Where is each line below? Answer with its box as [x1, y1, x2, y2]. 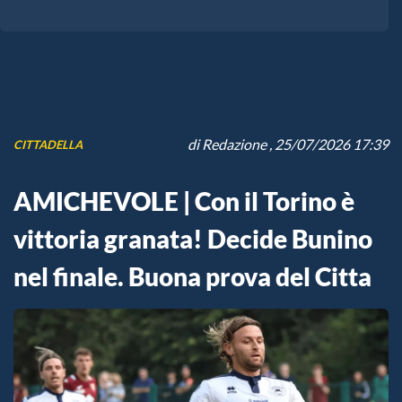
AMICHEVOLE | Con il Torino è [13, 186, 354, 217]
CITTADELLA [13, 136, 83, 152]
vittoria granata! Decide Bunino [13, 223, 372, 255]
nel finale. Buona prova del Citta [13, 261, 371, 293]
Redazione [202, 135, 267, 153]
